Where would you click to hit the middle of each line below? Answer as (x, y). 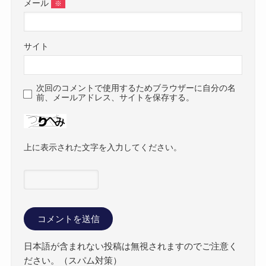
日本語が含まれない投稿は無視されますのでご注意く (131, 246)
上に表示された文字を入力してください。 (103, 147)
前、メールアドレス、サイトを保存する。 (115, 98)
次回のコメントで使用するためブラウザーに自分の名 (136, 88)
